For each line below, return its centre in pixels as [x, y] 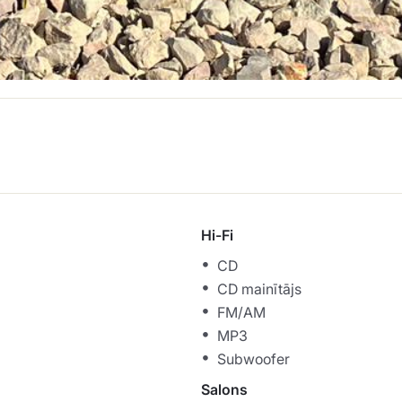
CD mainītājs [259, 289]
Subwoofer [253, 359]
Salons [224, 390]
